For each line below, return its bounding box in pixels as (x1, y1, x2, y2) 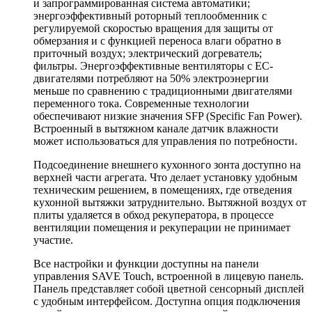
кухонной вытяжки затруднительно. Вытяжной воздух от (33, 196, 306, 208)
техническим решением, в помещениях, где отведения (33, 183, 292, 196)
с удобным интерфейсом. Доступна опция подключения (33, 295, 300, 307)
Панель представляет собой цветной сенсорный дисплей (33, 282, 304, 295)
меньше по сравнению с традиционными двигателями (33, 84, 292, 97)
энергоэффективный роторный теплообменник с (33, 9, 267, 22)
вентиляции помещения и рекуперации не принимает (33, 221, 290, 233)
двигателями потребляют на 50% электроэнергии (33, 72, 269, 84)
